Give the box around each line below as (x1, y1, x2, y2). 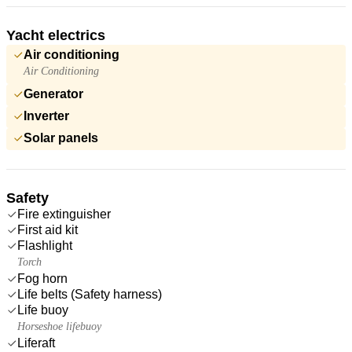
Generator (24, 86, 83, 101)
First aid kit (17, 222, 78, 236)
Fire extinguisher (17, 207, 111, 221)
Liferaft (17, 335, 55, 350)
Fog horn (17, 271, 68, 285)
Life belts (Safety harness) (17, 287, 162, 301)
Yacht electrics (6, 27, 105, 43)
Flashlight (17, 238, 72, 252)
